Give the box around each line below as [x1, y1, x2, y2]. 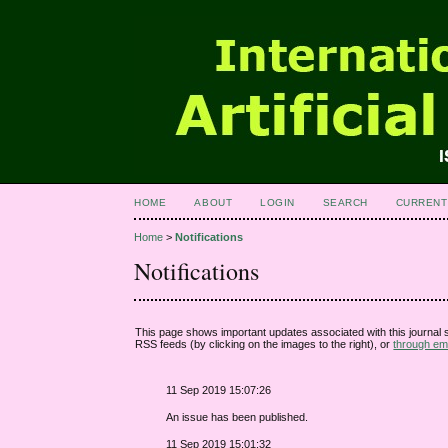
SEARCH [322, 197, 368, 208]
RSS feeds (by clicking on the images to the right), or [135, 337, 394, 350]
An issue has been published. [166, 410, 309, 423]
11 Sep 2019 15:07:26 [166, 383, 272, 396]
